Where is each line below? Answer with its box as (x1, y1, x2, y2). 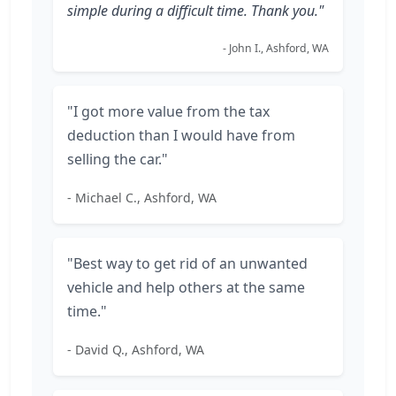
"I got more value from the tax (67, 102, 270, 121)
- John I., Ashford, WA (223, 41, 329, 56)
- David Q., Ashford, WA (67, 341, 204, 358)
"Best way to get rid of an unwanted (67, 254, 308, 273)
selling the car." (67, 149, 168, 169)
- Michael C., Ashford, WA (67, 189, 217, 206)
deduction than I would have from (67, 126, 295, 145)
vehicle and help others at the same (67, 278, 305, 297)
